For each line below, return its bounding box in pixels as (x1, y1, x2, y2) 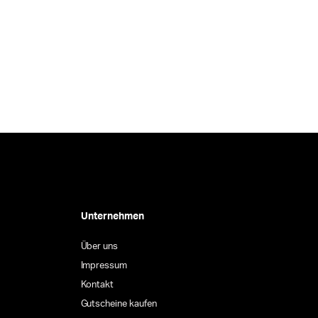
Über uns (80, 242, 119, 252)
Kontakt (80, 280, 114, 290)
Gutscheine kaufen (80, 300, 157, 309)
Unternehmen (80, 212, 144, 222)
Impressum (80, 261, 128, 271)
